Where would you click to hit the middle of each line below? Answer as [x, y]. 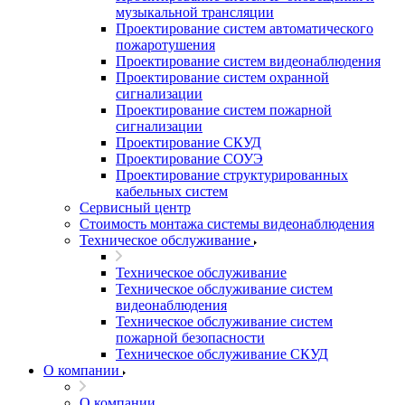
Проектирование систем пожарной [224, 110]
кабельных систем [172, 191]
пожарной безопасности [190, 338]
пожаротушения [165, 45]
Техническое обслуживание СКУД [222, 354]
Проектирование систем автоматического [245, 28]
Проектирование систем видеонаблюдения [248, 61]
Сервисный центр [135, 207]
